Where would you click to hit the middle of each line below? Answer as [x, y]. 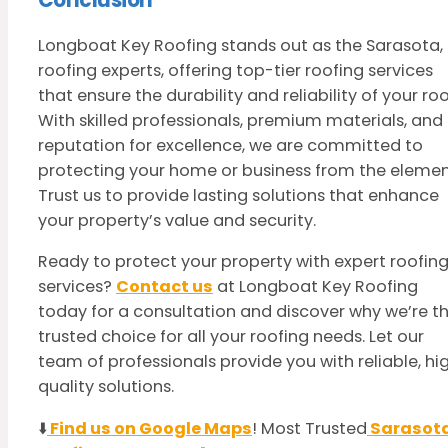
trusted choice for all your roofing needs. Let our [231, 337]
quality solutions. [106, 387]
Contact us [164, 287]
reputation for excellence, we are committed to [230, 146]
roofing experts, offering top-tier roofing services [235, 71]
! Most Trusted [309, 428]
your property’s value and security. [177, 221]
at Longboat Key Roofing [315, 287]
